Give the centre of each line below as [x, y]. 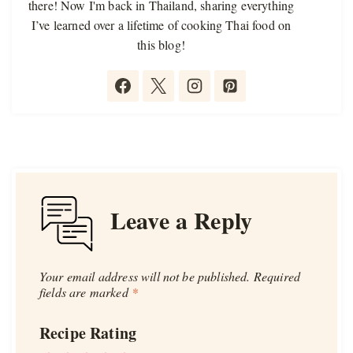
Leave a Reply [182, 219]
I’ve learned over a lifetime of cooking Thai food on [161, 24]
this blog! [161, 44]
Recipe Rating [88, 333]
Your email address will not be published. [145, 276]
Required [277, 276]
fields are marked [85, 292]
